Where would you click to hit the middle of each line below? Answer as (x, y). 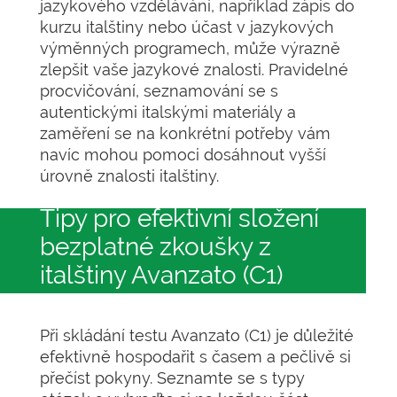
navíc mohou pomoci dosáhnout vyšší (183, 155)
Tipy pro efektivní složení (179, 218)
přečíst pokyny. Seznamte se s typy (172, 378)
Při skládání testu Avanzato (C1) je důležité (197, 335)
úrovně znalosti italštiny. (129, 176)
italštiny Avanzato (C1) (162, 275)
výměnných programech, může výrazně (190, 48)
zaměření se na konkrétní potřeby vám (185, 133)
